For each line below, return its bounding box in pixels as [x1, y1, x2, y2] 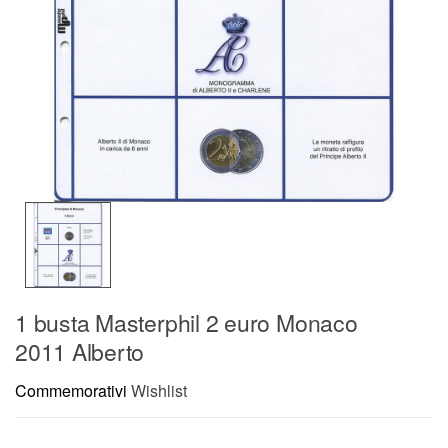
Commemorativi [15, 379, 127, 403]
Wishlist [131, 379, 187, 403]
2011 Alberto [15, 334, 145, 368]
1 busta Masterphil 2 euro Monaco [15, 305, 358, 339]
